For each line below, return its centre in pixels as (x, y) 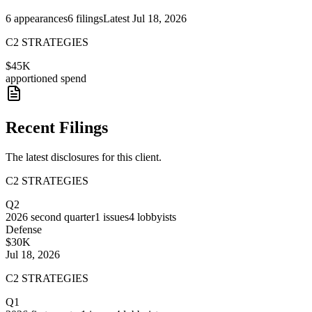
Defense (24, 229)
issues (115, 217)
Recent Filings (57, 128)
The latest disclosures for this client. (84, 157)
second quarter (63, 217)
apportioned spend (46, 79)
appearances (41, 19)
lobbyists (157, 217)
